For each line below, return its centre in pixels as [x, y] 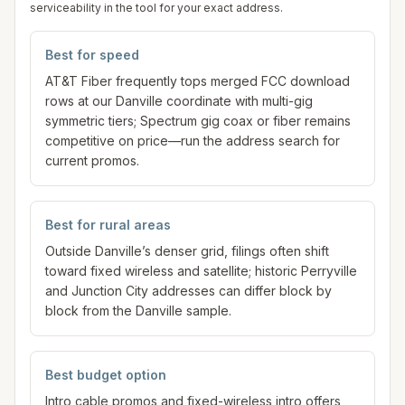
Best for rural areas [108, 225]
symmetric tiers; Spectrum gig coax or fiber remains [198, 121]
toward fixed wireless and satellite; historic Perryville [201, 271]
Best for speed [92, 55]
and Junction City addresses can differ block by [188, 291]
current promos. [92, 160]
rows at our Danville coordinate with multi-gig [179, 101]
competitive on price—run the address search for [193, 141]
